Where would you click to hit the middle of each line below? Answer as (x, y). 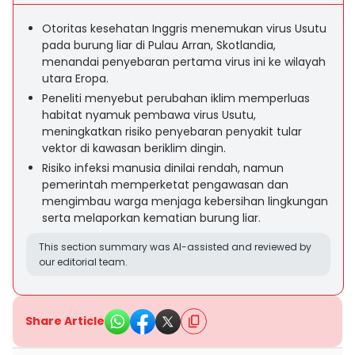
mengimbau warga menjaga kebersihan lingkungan (185, 201)
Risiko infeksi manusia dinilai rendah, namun (163, 168)
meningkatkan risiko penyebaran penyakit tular (172, 132)
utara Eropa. (75, 78)
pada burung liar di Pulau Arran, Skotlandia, (159, 45)
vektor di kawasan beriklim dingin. (134, 148)
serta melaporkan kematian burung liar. (151, 218)
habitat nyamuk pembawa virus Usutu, (149, 115)
